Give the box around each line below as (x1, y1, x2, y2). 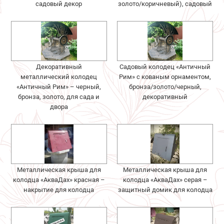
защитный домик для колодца (117, 185, 212, 193)
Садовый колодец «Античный (119, 62, 211, 70)
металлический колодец (20, 72, 97, 80)
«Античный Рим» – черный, (16, 82, 101, 90)
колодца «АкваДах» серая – (122, 175, 207, 183)
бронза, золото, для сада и (18, 92, 100, 100)
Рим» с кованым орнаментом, (119, 72, 211, 80)
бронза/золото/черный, (128, 82, 201, 90)
